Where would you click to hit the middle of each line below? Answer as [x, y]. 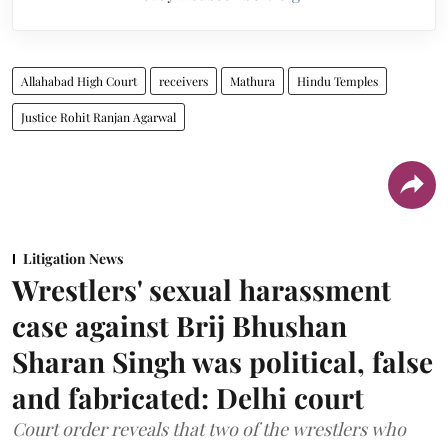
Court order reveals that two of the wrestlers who [209, 428]
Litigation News [73, 258]
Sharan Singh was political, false [222, 361]
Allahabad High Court [79, 80]
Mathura [252, 80]
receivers [183, 80]
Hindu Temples [337, 80]
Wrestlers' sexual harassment [201, 289]
